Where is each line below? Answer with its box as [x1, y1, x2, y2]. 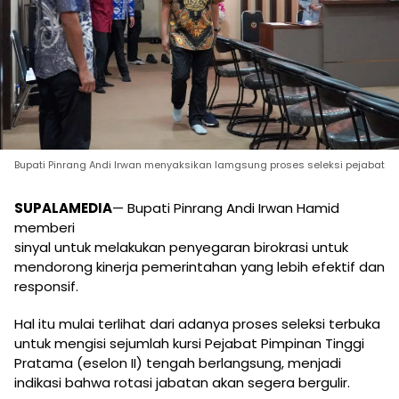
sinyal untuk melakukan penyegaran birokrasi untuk [14, 237, 348, 256]
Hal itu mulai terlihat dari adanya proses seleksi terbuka [14, 313, 380, 333]
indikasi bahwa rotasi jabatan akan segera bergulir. [14, 372, 350, 392]
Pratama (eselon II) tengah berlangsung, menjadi [14, 353, 341, 372]
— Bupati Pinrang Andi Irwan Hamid [112, 198, 339, 217]
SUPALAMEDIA [14, 198, 112, 217]
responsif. [14, 276, 78, 296]
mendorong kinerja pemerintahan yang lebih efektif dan [14, 256, 385, 276]
